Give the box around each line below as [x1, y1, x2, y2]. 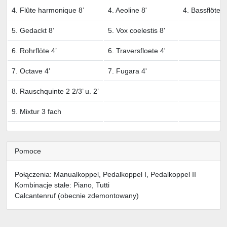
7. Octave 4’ [12, 67, 50, 75]
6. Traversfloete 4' [108, 47, 166, 55]
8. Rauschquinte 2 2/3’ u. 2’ [12, 87, 99, 95]
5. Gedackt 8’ [12, 26, 54, 34]
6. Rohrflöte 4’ [12, 47, 57, 55]
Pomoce [15, 147, 41, 155]
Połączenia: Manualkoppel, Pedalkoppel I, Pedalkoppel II [15, 170, 196, 178]
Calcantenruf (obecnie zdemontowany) [15, 192, 139, 200]
